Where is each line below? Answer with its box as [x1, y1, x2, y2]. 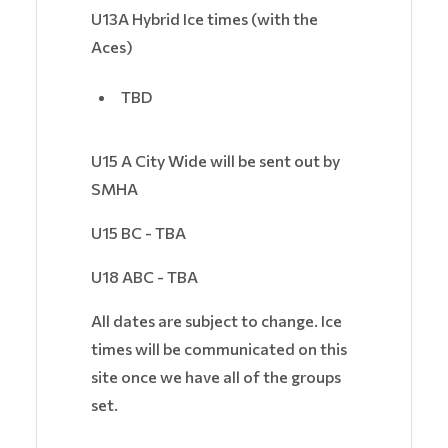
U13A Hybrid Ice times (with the [91, 9, 318, 29]
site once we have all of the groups [91, 367, 341, 387]
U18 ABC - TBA [91, 267, 198, 287]
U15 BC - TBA [91, 223, 186, 243]
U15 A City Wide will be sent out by [91, 151, 340, 171]
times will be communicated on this [91, 339, 347, 359]
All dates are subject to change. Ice [91, 311, 342, 331]
